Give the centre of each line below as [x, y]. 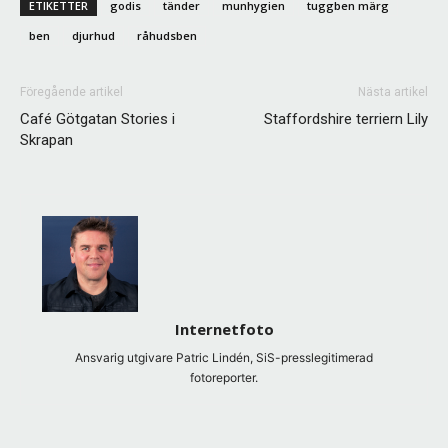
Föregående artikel [71, 92]
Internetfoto [224, 329]
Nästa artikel [393, 92]
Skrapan [46, 140]
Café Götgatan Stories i [97, 119]
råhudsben [167, 36]
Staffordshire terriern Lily [346, 119]
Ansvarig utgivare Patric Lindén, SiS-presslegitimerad [224, 358]
